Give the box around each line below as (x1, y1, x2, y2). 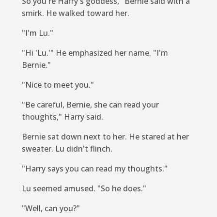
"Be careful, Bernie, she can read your (21, 99, 159, 110)
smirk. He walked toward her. (21, 7, 129, 18)
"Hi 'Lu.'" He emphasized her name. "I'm (21, 47, 168, 58)
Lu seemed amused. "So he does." (21, 183, 146, 194)
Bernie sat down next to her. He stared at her (21, 131, 189, 142)
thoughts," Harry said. (21, 111, 103, 122)
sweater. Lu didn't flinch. (21, 143, 112, 154)
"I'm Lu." (21, 27, 53, 38)
